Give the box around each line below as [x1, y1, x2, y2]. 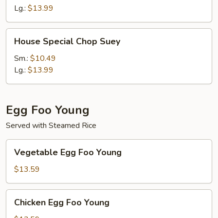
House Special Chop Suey [14, 36, 120, 47]
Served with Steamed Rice [6, 120, 96, 131]
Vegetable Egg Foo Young [14, 146, 122, 158]
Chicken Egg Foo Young [14, 197, 109, 208]
